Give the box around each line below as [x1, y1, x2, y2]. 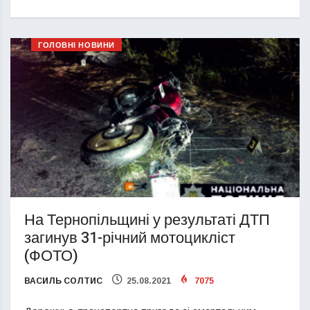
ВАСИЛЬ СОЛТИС [24, 275, 102, 286]
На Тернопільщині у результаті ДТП [24, 208, 270, 231]
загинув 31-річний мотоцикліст [24, 226, 235, 249]
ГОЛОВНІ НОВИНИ [38, 39, 115, 51]
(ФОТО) [24, 244, 78, 267]
